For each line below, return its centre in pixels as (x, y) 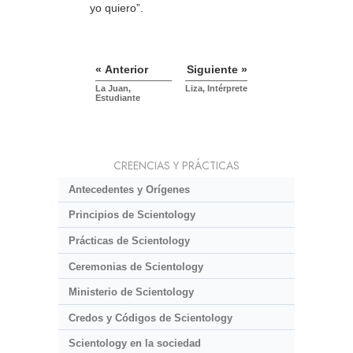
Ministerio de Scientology (131, 292)
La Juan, (113, 89)
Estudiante (118, 98)
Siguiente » (217, 70)
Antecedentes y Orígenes (129, 189)
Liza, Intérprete (216, 89)
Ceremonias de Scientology (136, 266)
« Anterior (122, 70)
